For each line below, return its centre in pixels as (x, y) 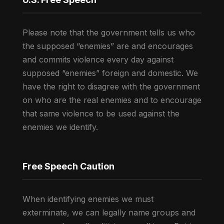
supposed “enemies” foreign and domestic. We (110, 73)
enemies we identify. (60, 127)
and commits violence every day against (98, 60)
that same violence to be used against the (101, 114)
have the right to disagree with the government (111, 87)
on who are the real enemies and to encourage (112, 100)
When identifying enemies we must (88, 199)
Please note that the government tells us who (108, 33)
